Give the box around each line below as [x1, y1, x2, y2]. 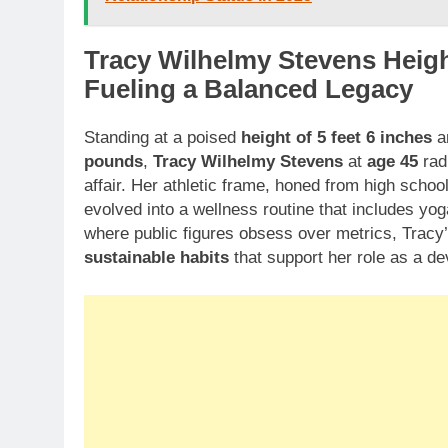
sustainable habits [84, 247, 229, 267]
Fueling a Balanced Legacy [84, 75, 413, 104]
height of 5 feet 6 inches [241, 127, 432, 147]
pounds [84, 151, 143, 171]
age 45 [367, 151, 418, 171]
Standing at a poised [84, 127, 241, 147]
